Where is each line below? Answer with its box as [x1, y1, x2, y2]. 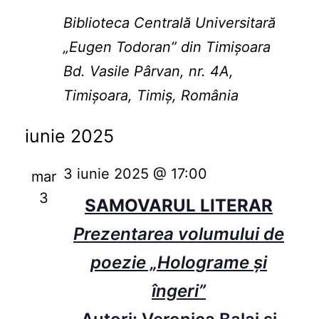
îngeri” [152, 281, 206, 302]
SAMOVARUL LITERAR [85, 195, 273, 216]
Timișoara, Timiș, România [63, 87, 239, 105]
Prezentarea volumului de [73, 224, 284, 245]
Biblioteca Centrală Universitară [63, 14, 276, 32]
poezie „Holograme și [90, 252, 267, 273]
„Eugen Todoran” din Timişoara [63, 38, 271, 56]
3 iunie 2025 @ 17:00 [63, 165, 207, 183]
